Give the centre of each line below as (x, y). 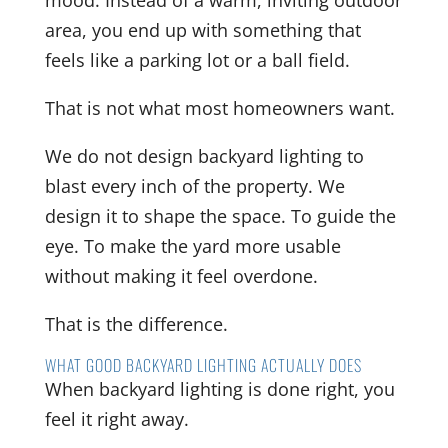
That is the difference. (136, 324)
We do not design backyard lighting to (204, 156)
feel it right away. (116, 419)
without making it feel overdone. (181, 276)
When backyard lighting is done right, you (219, 389)
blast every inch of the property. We (194, 186)
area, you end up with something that (202, 30)
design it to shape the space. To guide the (220, 216)
